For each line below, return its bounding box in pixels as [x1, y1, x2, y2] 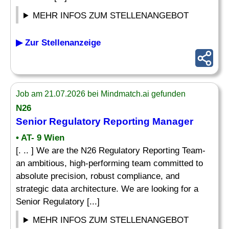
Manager [152, 116, 193, 127]
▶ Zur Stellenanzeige [16, 38, 101, 48]
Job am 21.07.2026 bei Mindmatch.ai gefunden [16, 89, 186, 98]
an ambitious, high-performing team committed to [16, 158, 203, 168]
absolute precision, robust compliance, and [16, 171, 179, 181]
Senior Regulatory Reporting [16, 116, 152, 127]
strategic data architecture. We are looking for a [16, 184, 198, 194]
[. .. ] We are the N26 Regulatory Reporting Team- [16, 146, 205, 155]
